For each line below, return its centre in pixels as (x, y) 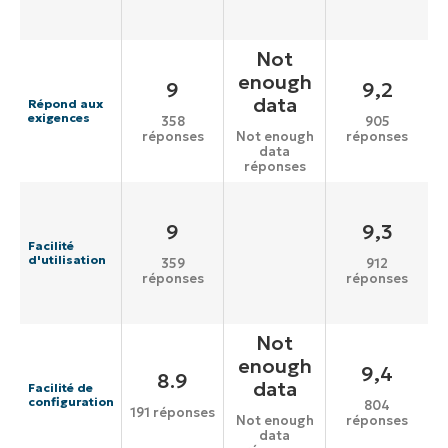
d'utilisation (67, 260)
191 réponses (172, 413)
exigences (59, 118)
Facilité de (60, 388)
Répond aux (65, 104)
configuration (71, 402)
